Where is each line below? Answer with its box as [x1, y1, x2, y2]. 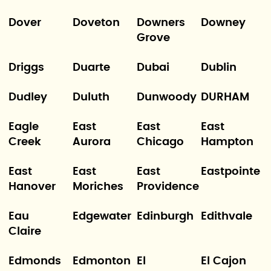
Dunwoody [137, 92, 197, 103]
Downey [201, 18, 246, 28]
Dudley [8, 92, 47, 103]
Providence [137, 181, 199, 192]
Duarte [72, 62, 110, 73]
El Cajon [201, 256, 247, 267]
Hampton [201, 137, 254, 148]
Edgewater [72, 211, 131, 222]
